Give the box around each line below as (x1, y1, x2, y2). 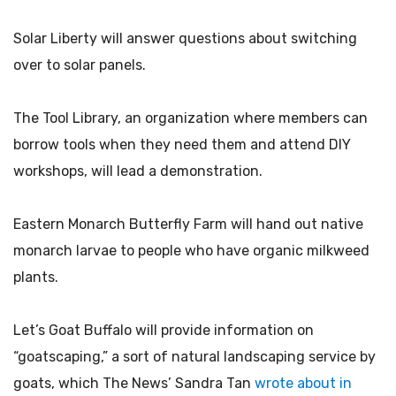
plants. (13, 269, 58, 286)
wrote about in (255, 375, 352, 392)
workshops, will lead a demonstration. (13, 163, 263, 179)
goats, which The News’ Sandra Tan (13, 375, 255, 392)
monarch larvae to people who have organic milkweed (13, 242, 369, 259)
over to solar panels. (13, 57, 146, 73)
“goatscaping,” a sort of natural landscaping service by (13, 348, 376, 365)
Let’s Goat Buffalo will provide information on (13, 322, 314, 339)
